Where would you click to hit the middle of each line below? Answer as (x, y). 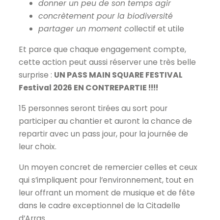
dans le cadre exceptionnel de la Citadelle (99, 205)
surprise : (36, 75)
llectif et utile (159, 29)
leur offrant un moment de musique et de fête (107, 192)
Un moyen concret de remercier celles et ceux (108, 167)
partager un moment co (86, 29)
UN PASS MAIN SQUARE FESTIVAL (118, 75)
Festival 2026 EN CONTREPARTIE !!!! (88, 88)
